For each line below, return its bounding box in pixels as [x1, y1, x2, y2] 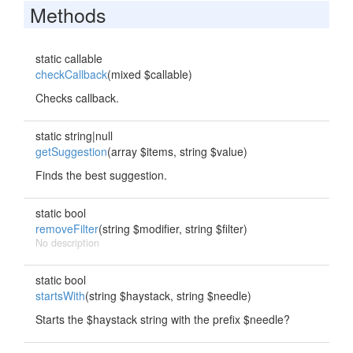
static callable [35, 50, 102, 66]
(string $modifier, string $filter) [98, 221, 247, 236]
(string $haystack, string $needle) [85, 288, 251, 303]
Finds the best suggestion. [35, 167, 167, 183]
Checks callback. [35, 90, 119, 106]
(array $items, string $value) [107, 143, 247, 159]
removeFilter [35, 221, 98, 236]
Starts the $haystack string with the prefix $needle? [35, 311, 290, 327]
